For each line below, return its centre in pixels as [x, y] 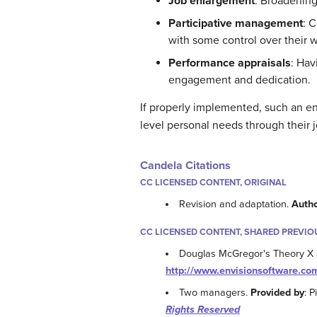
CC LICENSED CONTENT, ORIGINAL [213, 182]
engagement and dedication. [240, 80]
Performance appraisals [230, 63]
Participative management [236, 23]
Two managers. [215, 293]
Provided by [278, 293]
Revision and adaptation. [236, 204]
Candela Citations [185, 165]
